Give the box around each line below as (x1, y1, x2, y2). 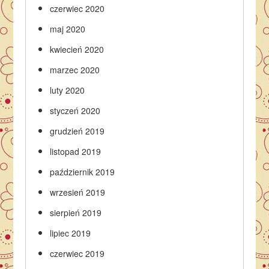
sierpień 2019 (50, 206, 102, 219)
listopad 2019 (50, 145, 101, 157)
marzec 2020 (50, 63, 100, 76)
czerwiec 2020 (50, 2, 105, 14)
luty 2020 (50, 83, 85, 96)
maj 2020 (50, 22, 86, 35)
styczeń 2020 (50, 104, 101, 116)
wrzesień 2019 (50, 186, 106, 198)
